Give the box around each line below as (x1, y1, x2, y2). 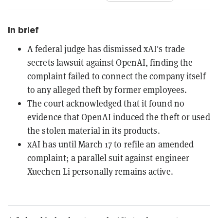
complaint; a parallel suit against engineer (27, 151, 190, 163)
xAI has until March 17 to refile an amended (27, 138, 194, 150)
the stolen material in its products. (27, 124, 160, 136)
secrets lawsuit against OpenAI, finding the (27, 56, 193, 68)
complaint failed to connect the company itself (27, 70, 206, 82)
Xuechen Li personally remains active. (27, 165, 173, 177)
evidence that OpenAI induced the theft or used (27, 110, 210, 123)
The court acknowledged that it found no (27, 97, 184, 109)
